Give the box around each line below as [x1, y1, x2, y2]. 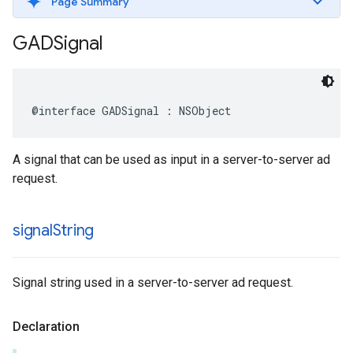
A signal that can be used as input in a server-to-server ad [13, 152, 330, 167]
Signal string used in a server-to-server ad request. [13, 275, 293, 290]
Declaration [13, 319, 80, 334]
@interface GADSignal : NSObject [32, 103, 231, 118]
